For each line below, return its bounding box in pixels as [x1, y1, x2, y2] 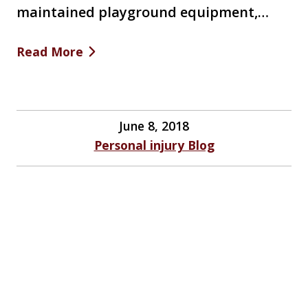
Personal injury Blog [93, 137, 214, 154]
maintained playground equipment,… [16, 3, 269, 22]
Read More [16, 43, 83, 60]
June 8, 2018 [119, 118, 189, 135]
